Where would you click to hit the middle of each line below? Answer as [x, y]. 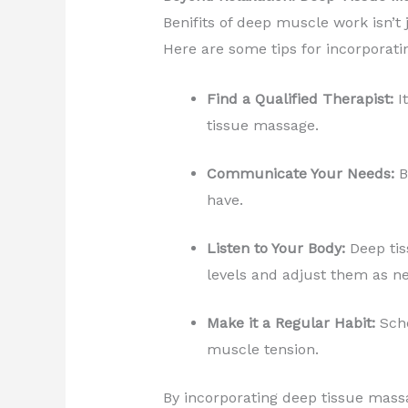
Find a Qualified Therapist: [300, 98]
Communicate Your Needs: [300, 173]
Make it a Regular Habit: [291, 322]
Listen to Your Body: [275, 248]
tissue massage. [262, 125]
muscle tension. [262, 349]
